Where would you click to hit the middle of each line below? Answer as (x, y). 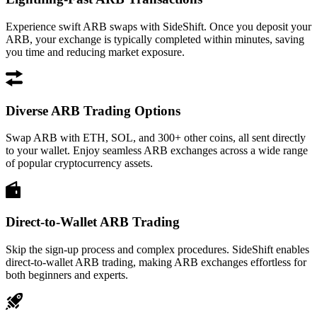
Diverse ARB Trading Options (93, 110)
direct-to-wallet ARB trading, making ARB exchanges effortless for (156, 262)
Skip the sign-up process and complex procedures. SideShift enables (157, 249)
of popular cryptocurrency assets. (79, 163)
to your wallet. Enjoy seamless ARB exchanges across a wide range (157, 151)
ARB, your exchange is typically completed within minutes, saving (155, 39)
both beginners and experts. (67, 275)
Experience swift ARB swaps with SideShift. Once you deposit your (158, 26)
